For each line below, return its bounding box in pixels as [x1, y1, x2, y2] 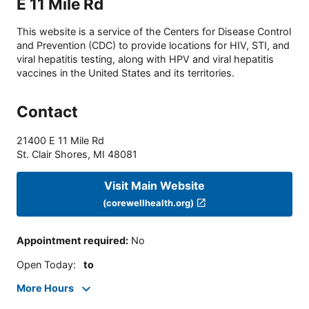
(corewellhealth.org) [103, 197, 195, 208]
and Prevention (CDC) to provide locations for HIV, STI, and [17, 39, 290, 52]
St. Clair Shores [17, 148, 88, 161]
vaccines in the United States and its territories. [17, 67, 235, 79]
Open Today [17, 258, 73, 270]
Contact [17, 102, 78, 121]
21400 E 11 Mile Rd [17, 134, 104, 147]
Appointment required [17, 235, 126, 247]
